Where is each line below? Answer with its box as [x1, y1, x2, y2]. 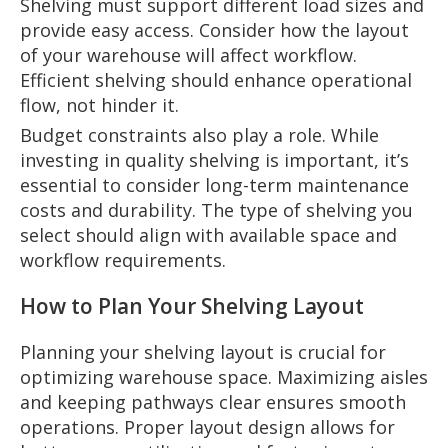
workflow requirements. [20, 247, 226, 272]
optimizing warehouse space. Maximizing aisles [20, 364, 428, 389]
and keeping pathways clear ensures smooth [20, 389, 406, 414]
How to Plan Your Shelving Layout [20, 291, 364, 320]
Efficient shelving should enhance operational [20, 67, 412, 92]
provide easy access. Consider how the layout [20, 17, 409, 42]
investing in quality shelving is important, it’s [20, 147, 409, 172]
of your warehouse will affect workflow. [20, 42, 357, 67]
